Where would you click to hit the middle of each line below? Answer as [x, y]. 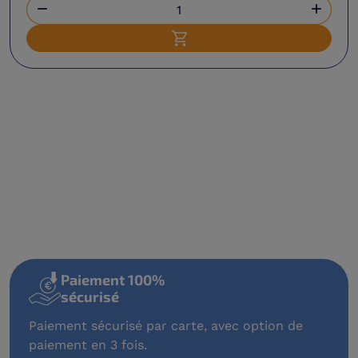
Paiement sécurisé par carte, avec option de [166, 326]
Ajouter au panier [229, 46]
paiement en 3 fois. [88, 345]
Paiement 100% [113, 280]
